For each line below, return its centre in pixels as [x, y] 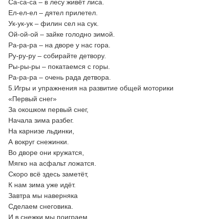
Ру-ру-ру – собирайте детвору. [57, 56]
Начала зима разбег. [41, 120]
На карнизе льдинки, [42, 131]
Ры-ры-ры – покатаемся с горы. [59, 66]
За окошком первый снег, [49, 109]
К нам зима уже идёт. [42, 185]
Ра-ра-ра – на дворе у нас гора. [60, 45]
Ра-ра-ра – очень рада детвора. [60, 77]
